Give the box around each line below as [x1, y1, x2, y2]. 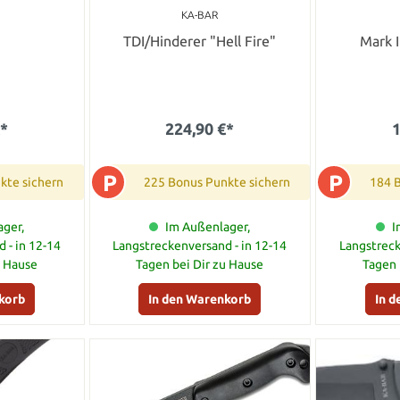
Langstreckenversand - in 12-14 [112, 238, 287, 254]
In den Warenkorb [148, 292, 252, 307]
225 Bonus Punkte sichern [143, 175, 290, 190]
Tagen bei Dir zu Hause [136, 257, 264, 272]
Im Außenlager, [165, 220, 251, 235]
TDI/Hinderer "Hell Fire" [123, 33, 277, 50]
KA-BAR [181, 9, 219, 21]
